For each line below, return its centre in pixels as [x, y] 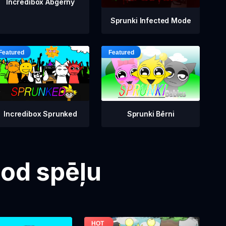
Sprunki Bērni [151, 114]
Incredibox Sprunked [40, 114]
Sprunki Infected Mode [151, 20]
